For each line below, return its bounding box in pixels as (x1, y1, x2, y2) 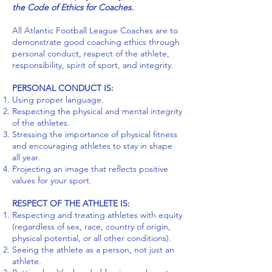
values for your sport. (12, 175, 92, 186)
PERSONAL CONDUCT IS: (12, 83, 114, 93)
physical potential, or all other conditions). (12, 233, 171, 243)
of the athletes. (12, 117, 70, 128)
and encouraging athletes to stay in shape (12, 140, 172, 151)
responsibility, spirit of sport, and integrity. (12, 59, 174, 70)
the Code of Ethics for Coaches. (12, 2, 134, 13)
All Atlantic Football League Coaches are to (12, 25, 178, 36)
